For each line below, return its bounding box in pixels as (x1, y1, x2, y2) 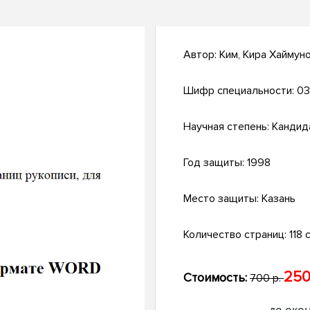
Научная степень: (183, 120, 272, 134)
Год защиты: (183, 156, 247, 170)
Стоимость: (183, 270, 247, 286)
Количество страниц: (183, 228, 289, 242)
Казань (262, 192, 295, 206)
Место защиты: (183, 192, 262, 206)
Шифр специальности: (183, 84, 297, 98)
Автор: (183, 48, 219, 62)
